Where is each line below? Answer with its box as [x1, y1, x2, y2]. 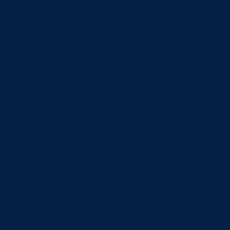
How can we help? [13, 219, 83, 229]
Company [13, 46, 50, 56]
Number [13, 161, 44, 171]
